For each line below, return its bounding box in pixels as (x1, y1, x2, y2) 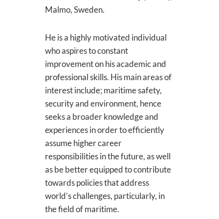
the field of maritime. (44, 204, 121, 214)
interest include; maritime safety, (44, 85, 162, 95)
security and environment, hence (44, 98, 161, 109)
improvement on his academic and (44, 59, 166, 69)
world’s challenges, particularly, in (44, 191, 165, 201)
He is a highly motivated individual (44, 32, 167, 43)
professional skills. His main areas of (44, 72, 172, 82)
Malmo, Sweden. (44, 4, 106, 15)
